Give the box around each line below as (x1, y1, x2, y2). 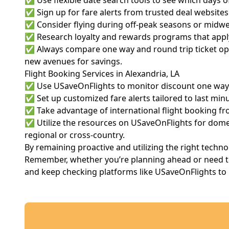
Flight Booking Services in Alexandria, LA (25, 68, 179, 79)
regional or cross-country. (25, 129, 125, 141)
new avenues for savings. (25, 56, 122, 67)
